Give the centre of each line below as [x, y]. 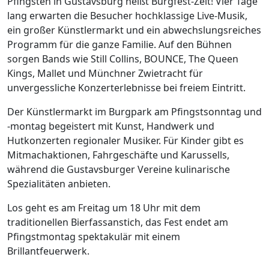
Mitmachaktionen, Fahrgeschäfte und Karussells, [118, 155]
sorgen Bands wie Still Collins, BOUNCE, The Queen [123, 59]
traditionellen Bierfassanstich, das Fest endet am [118, 222]
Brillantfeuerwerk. [48, 251]
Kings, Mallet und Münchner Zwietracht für [105, 73]
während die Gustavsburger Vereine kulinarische [119, 169]
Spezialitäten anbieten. [59, 184]
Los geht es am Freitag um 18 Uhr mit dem [104, 208]
